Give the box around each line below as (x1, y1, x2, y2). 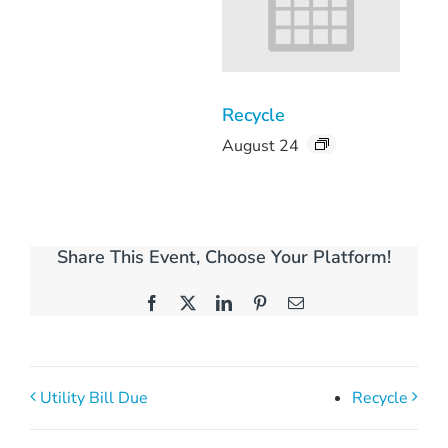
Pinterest (267, 293, 321, 310)
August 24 (222, 134, 299, 157)
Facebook (159, 293, 221, 310)
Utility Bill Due (40, 386, 148, 409)
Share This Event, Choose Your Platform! (57, 244, 391, 269)
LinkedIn (231, 293, 289, 310)
